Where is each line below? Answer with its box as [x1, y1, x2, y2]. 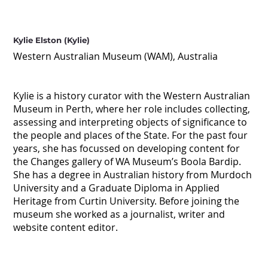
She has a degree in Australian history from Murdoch [13, 168, 252, 182]
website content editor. [13, 221, 118, 234]
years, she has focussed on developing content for [13, 142, 240, 156]
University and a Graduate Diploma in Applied [13, 181, 220, 195]
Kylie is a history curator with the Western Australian [13, 89, 251, 103]
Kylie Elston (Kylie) [13, 35, 90, 45]
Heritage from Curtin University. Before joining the [13, 194, 240, 208]
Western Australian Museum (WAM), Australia [13, 50, 218, 63]
